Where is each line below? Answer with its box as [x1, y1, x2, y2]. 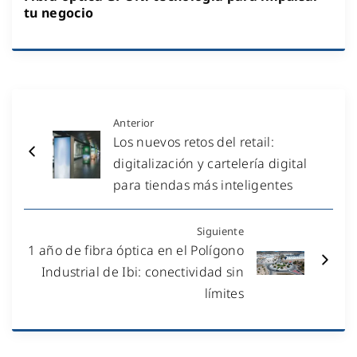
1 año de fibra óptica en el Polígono [28, 241, 244, 259]
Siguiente [197, 223, 244, 238]
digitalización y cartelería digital [113, 154, 308, 172]
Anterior [113, 115, 155, 130]
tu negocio [24, 3, 94, 22]
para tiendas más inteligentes [113, 175, 293, 194]
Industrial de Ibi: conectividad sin [41, 262, 244, 280]
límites [204, 284, 244, 302]
